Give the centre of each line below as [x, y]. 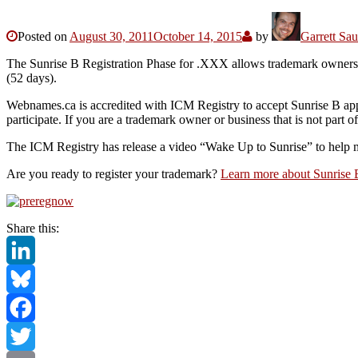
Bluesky [27, 307]
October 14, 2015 [198, 36]
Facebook [31, 336]
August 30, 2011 [111, 36]
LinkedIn [30, 278]
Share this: [33, 228]
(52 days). [32, 78]
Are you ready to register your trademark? [113, 173]
